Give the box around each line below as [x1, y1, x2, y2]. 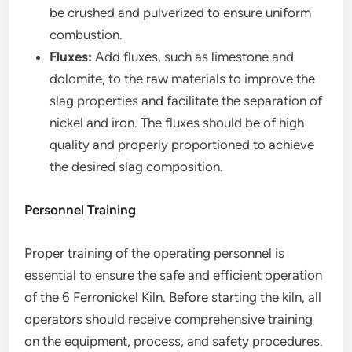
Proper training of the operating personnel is [24, 245, 285, 261]
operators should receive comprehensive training [24, 311, 313, 327]
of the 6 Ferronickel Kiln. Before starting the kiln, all [24, 289, 322, 305]
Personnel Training [24, 202, 137, 218]
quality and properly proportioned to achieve [49, 137, 315, 152]
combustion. [49, 27, 123, 42]
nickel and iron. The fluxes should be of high [49, 115, 305, 130]
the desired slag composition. [49, 159, 224, 174]
